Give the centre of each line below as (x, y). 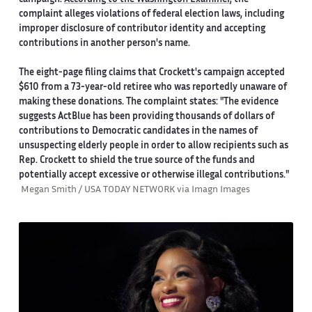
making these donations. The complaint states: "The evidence (148, 102)
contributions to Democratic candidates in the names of (138, 131)
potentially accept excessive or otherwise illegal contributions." (154, 175)
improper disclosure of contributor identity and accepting (142, 29)
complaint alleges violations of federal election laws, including (151, 14)
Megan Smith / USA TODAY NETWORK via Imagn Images (135, 190)
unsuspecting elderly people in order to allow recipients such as (153, 146)
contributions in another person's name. (104, 44)
